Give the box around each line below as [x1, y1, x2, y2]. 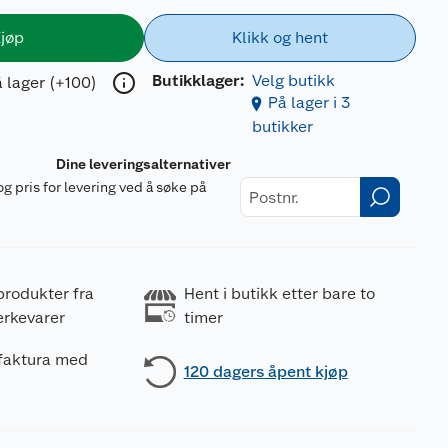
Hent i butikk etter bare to [183, 284, 375, 303]
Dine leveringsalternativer [56, 156, 232, 172]
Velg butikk [251, 71, 335, 90]
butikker [251, 117, 313, 136]
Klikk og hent [231, 28, 328, 47]
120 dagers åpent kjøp [183, 362, 348, 381]
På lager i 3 [267, 93, 350, 112]
